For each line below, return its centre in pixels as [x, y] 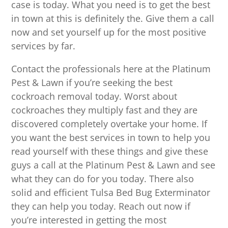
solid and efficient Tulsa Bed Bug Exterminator [111, 193]
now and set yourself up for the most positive [109, 32]
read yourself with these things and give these [110, 151]
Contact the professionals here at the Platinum [111, 69]
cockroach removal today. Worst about [94, 96]
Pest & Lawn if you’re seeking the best [92, 83]
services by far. [44, 46]
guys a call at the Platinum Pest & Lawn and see [113, 165]
